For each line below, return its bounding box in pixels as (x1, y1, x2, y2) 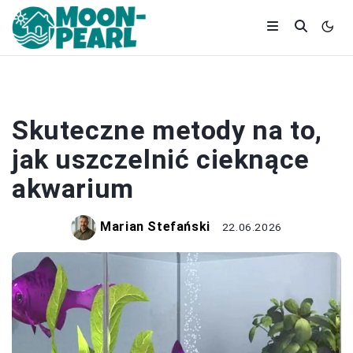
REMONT (154, 90, 199, 102)
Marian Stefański (100, 219, 210, 235)
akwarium (12, 173, 134, 204)
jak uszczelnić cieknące (12, 143, 310, 175)
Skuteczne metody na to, (12, 114, 322, 146)
